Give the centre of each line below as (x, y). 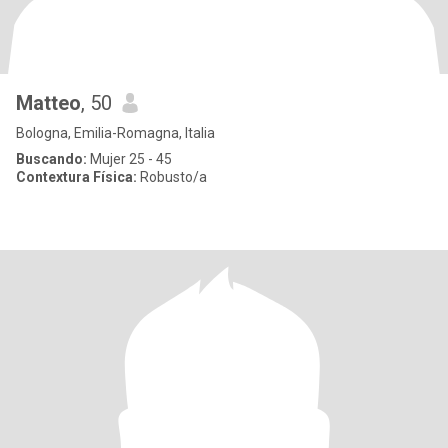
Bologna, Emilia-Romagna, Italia (115, 133)
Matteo (48, 103)
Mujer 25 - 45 (129, 159)
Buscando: (51, 159)
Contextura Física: (76, 177)
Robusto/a (172, 177)
